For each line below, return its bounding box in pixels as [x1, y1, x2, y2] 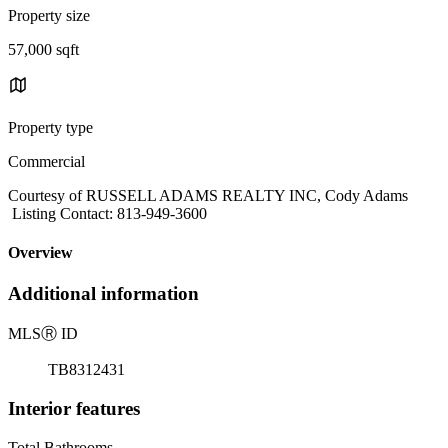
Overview [8, 244, 73, 262]
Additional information [8, 283, 199, 305]
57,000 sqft [8, 40, 79, 58]
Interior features [8, 397, 140, 419]
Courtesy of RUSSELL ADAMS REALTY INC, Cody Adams [8, 186, 408, 204]
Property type [8, 118, 93, 136]
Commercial [8, 152, 85, 170]
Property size [8, 6, 90, 24]
